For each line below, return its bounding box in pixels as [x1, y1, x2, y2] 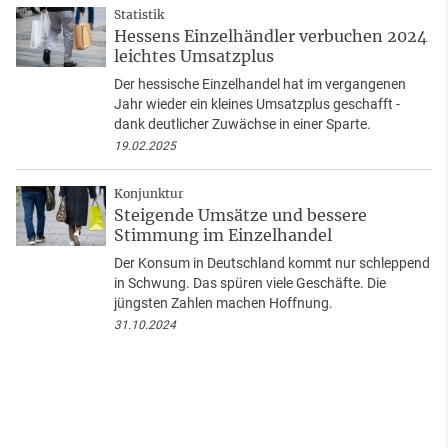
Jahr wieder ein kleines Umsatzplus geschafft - [114, 95, 400, 112]
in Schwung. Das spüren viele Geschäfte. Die [114, 274, 386, 291]
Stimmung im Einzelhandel [114, 224, 332, 245]
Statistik [114, 6, 164, 22]
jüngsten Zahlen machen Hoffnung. [114, 294, 333, 311]
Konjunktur [114, 185, 184, 201]
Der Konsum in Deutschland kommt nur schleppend [114, 254, 430, 271]
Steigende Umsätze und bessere [114, 204, 367, 225]
